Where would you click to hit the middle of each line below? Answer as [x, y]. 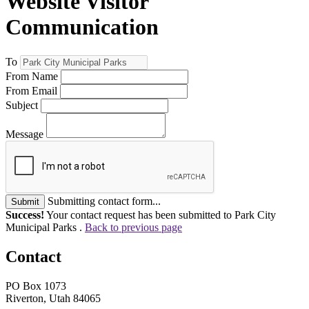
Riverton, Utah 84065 [53, 298]
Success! [25, 215]
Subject [22, 105]
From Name [32, 76]
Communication [82, 27]
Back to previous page [133, 227]
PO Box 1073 [36, 286]
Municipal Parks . [45, 227]
